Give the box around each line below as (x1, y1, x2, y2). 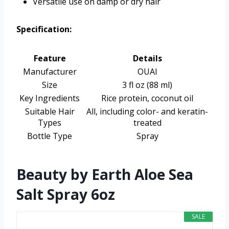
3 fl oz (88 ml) (122, 79, 172, 91)
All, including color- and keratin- (86, 106, 208, 118)
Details (132, 53, 162, 64)
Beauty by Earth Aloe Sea (16, 165, 193, 185)
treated (133, 117, 162, 129)
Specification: (16, 24, 72, 35)
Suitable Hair (25, 106, 75, 118)
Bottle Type (27, 130, 72, 142)
